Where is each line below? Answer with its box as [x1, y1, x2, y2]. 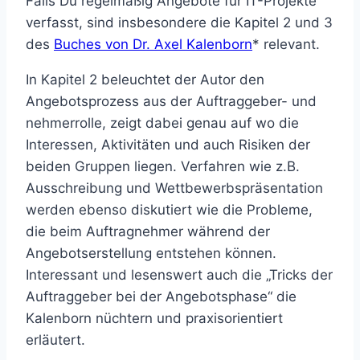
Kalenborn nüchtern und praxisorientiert [26, 309, 283, 326]
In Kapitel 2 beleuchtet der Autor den [26, 71, 264, 88]
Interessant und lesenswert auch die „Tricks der [26, 266, 333, 283]
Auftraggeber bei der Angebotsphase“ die [26, 288, 297, 305]
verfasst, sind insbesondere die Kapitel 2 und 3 [26, 14, 333, 31]
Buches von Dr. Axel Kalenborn [54, 35, 252, 52]
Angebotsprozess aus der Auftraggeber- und [26, 92, 317, 109]
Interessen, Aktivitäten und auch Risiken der [26, 136, 310, 153]
